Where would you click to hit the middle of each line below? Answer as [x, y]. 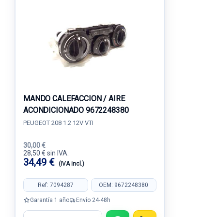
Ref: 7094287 [56, 185]
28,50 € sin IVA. [46, 153]
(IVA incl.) [71, 164]
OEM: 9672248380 [124, 185]
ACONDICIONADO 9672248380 [76, 110]
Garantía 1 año [50, 200]
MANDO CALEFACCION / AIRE [74, 99]
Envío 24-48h [93, 200]
